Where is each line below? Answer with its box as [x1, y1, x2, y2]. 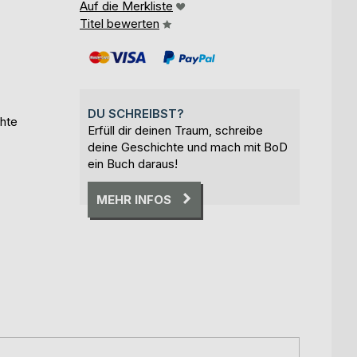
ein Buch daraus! [88, 155, 178, 171]
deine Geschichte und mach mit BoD [88, 139, 288, 155]
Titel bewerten [80, 15, 159, 31]
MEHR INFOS [96, 191, 171, 207]
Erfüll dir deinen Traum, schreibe [88, 122, 263, 138]
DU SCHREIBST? [88, 105, 184, 121]
